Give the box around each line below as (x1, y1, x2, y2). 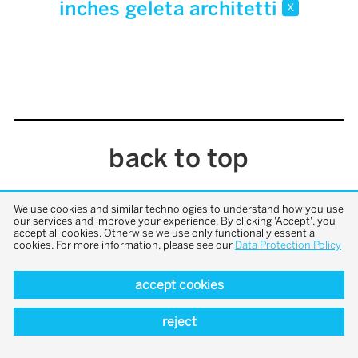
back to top (109, 143, 249, 174)
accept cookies (134, 276, 224, 292)
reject (161, 314, 197, 329)
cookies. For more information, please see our (14, 238, 235, 251)
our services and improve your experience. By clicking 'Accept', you (14, 214, 336, 227)
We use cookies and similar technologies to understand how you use (14, 202, 344, 215)
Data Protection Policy (235, 238, 341, 251)
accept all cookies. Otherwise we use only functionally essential (14, 226, 317, 239)
